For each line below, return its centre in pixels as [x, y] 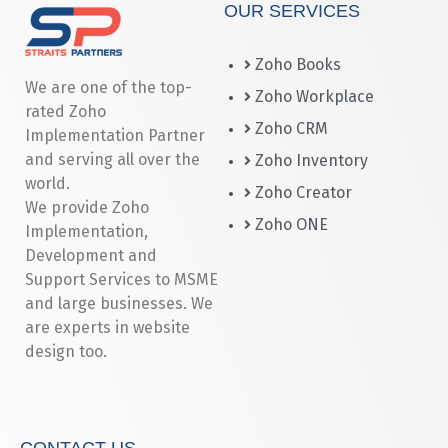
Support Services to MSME [121, 279]
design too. [66, 351]
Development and [91, 255]
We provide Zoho [87, 207]
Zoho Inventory [311, 161]
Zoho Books [298, 65]
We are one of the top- [108, 87]
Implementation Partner [115, 135]
